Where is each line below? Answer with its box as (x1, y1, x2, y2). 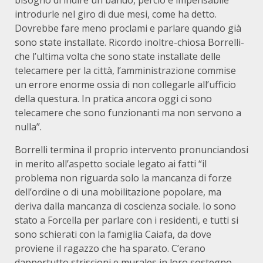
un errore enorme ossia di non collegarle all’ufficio (15, 78, 236, 91)
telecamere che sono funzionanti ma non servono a (15, 106, 241, 119)
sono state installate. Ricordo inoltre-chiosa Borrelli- (15, 36, 244, 49)
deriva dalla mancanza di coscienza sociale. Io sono (15, 200, 236, 213)
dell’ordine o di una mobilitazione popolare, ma (15, 186, 221, 198)
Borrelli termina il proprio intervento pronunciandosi (15, 143, 248, 156)
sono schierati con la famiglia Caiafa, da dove (15, 228, 211, 241)
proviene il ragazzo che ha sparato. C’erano (15, 242, 205, 255)
